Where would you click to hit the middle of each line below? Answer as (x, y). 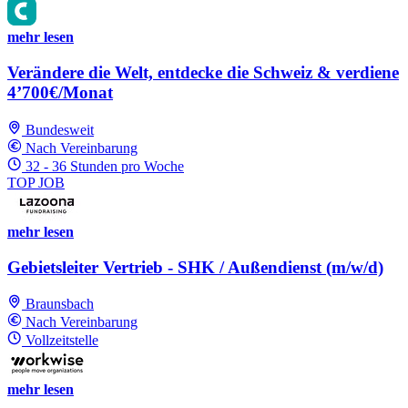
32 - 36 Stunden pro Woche (105, 166)
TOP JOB (36, 182)
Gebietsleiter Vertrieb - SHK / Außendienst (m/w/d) (195, 267)
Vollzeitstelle (62, 341)
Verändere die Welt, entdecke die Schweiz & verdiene (203, 73)
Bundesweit (60, 129)
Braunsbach (60, 304)
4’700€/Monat (60, 93)
